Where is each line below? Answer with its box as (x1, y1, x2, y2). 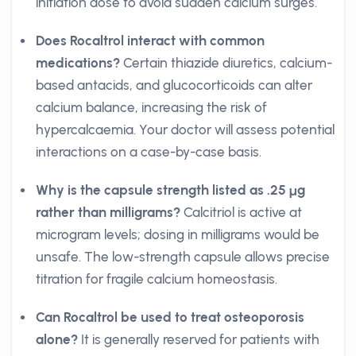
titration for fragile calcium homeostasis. (36, 271, 277, 287)
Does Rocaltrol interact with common (36, 33, 265, 48)
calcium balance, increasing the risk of (36, 99, 267, 115)
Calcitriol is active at (180, 204, 302, 220)
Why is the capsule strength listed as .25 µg (36, 182, 305, 198)
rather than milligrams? (36, 204, 180, 220)
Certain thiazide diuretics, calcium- (120, 55, 332, 71)
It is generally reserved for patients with (78, 331, 319, 347)
